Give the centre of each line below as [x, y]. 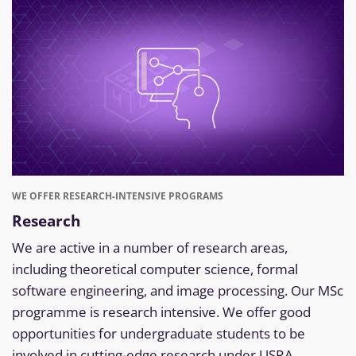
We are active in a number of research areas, [150, 248]
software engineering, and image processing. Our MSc [178, 291]
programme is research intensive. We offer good [161, 312]
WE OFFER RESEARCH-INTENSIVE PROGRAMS [118, 196]
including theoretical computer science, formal [155, 269]
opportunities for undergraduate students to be [159, 334]
